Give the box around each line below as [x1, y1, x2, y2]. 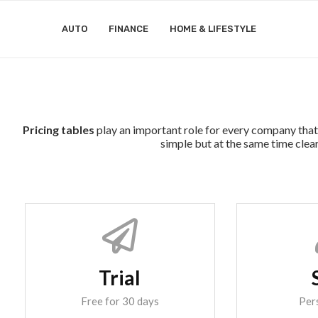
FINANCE [109, 23, 148, 34]
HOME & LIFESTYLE [170, 23, 256, 34]
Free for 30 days [80, 295, 159, 307]
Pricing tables [23, 123, 94, 136]
